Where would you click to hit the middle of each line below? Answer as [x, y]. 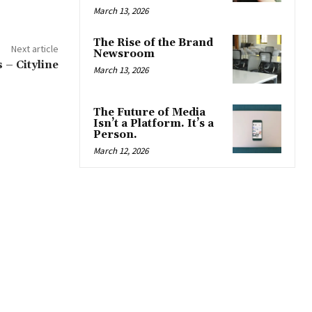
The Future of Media [149, 112]
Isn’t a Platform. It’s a [154, 123]
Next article [34, 48]
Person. [115, 134]
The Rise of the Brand [153, 42]
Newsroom [124, 54]
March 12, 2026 [121, 150]
